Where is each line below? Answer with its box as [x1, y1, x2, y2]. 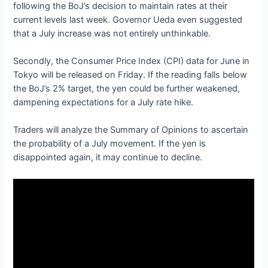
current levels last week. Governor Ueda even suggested [13, 14, 243, 25]
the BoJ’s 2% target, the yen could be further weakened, [13, 83, 240, 94]
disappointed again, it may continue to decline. [13, 152, 203, 163]
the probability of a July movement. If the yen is [13, 138, 206, 150]
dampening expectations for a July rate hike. [13, 97, 196, 108]
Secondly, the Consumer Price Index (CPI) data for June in [13, 56, 250, 66]
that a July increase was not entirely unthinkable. [13, 28, 211, 39]
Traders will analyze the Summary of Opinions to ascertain [13, 124, 249, 136]
